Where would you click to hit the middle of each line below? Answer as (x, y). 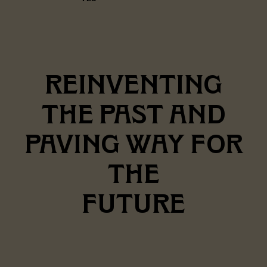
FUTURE (133, 203)
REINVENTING (133, 84)
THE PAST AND (133, 114)
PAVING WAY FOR (133, 144)
